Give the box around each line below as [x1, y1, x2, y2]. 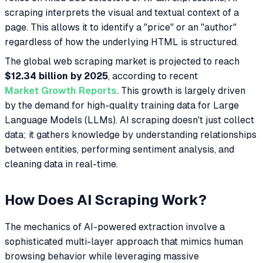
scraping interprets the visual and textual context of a [5, 7, 239, 19]
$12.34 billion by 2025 [5, 70, 108, 82]
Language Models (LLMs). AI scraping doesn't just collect [5, 114, 254, 126]
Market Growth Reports [5, 85, 117, 97]
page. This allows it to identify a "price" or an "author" [5, 22, 237, 33]
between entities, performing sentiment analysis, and [5, 144, 234, 156]
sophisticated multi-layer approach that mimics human [5, 236, 243, 248]
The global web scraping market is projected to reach [5, 56, 240, 68]
